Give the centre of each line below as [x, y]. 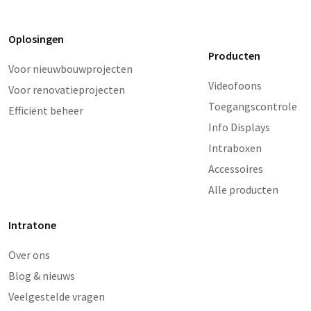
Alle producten [243, 190]
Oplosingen [36, 39]
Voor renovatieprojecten [67, 90]
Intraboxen [235, 148]
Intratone [32, 225]
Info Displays [239, 127]
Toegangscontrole [253, 107]
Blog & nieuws [42, 276]
